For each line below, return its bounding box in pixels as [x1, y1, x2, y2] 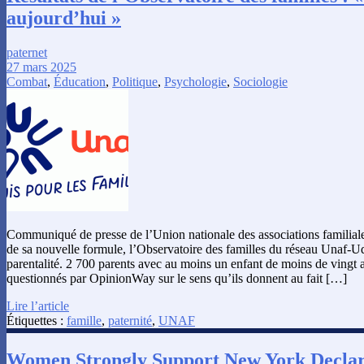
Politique [112, 75, 158, 89]
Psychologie [164, 75, 227, 89]
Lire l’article [6, 299, 69, 314]
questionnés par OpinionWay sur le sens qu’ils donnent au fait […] [6, 271, 347, 286]
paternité [108, 314, 152, 328]
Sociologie [233, 75, 288, 89]
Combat [6, 75, 47, 89]
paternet [6, 45, 47, 60]
